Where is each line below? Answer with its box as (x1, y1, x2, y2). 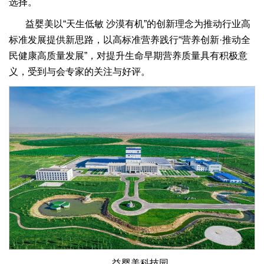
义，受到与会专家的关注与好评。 (9, 67, 150, 77)
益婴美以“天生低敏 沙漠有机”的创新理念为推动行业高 (25, 19, 250, 29)
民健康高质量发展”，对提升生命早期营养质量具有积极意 (9, 51, 247, 61)
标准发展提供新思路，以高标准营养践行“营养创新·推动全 (9, 35, 250, 45)
